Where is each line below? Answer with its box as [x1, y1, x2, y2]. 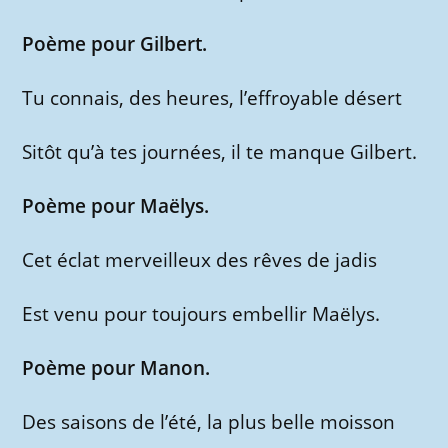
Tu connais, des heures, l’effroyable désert [22, 85, 403, 112]
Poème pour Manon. [22, 355, 211, 382]
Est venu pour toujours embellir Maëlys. [22, 301, 381, 328]
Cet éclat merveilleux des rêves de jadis [22, 247, 378, 274]
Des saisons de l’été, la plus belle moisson [22, 409, 396, 436]
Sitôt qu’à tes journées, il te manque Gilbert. [22, 139, 418, 166]
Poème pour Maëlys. [22, 193, 210, 220]
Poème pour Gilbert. [22, 31, 208, 58]
